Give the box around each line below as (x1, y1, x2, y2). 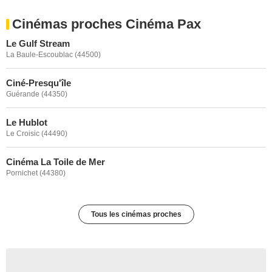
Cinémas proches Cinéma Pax (12, 16, 201, 32)
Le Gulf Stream (6, 38, 70, 49)
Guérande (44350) (6, 90, 67, 98)
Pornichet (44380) (6, 169, 66, 177)
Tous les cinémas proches (90, 210, 182, 219)
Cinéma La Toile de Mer (6, 157, 105, 167)
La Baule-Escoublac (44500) (6, 50, 101, 59)
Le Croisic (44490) (6, 129, 67, 138)
